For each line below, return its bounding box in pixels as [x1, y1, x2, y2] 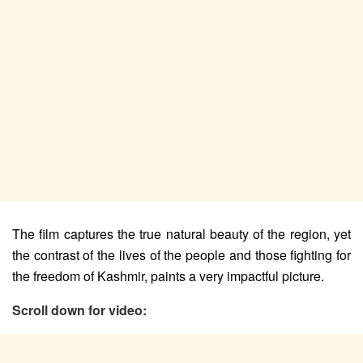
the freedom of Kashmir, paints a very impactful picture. [12, 267, 324, 286]
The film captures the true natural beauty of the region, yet [12, 224, 351, 244]
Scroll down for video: [12, 301, 147, 320]
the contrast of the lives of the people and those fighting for [12, 246, 351, 265]
